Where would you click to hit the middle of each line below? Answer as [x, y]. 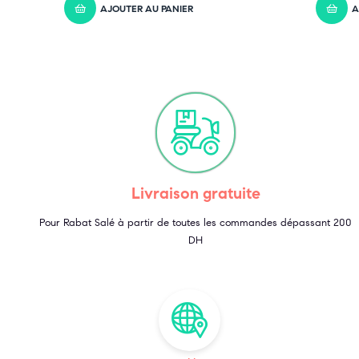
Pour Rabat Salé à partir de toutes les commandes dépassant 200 [196, 223]
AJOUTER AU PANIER [147, 8]
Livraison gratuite [196, 194]
